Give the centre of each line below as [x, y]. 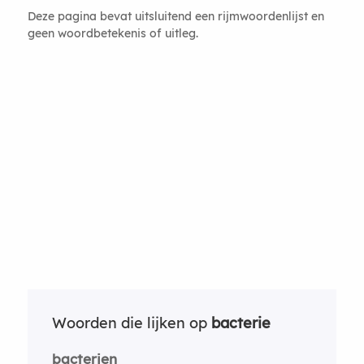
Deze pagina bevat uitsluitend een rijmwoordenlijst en [175, 15]
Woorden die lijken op [131, 323]
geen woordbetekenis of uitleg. [113, 32]
